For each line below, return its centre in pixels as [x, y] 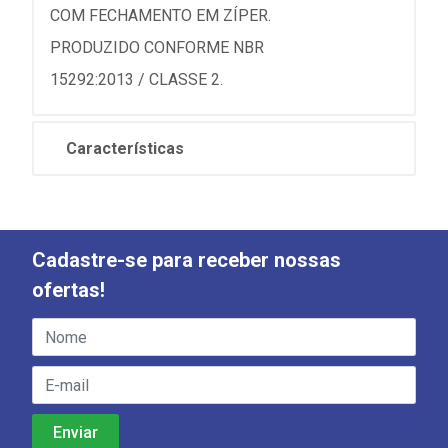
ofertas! [68, 290]
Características [125, 148]
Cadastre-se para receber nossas [186, 260]
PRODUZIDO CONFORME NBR [157, 47]
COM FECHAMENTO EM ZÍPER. [160, 15]
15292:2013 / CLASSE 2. [136, 79]
